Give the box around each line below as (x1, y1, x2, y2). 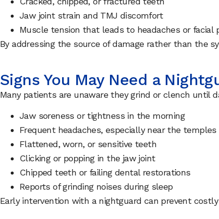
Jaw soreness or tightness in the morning (20, 110, 185, 121)
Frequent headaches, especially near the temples (20, 125, 217, 135)
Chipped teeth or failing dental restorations (20, 167, 191, 178)
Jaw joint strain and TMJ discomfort (20, 10, 163, 21)
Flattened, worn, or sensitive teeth (20, 139, 156, 150)
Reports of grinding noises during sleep (20, 181, 173, 192)
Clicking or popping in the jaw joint (20, 153, 155, 164)
